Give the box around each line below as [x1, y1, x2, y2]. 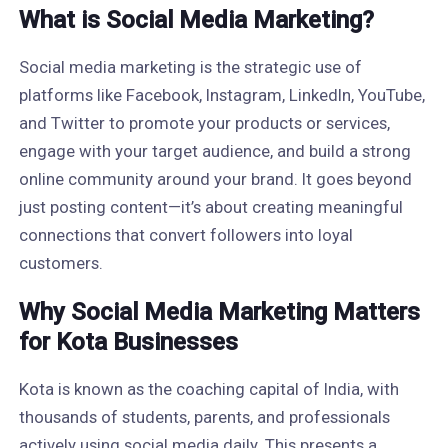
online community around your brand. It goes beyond [18, 169, 412, 189]
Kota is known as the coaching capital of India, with [18, 379, 399, 399]
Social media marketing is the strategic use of [18, 57, 362, 77]
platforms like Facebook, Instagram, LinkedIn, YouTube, [18, 85, 425, 105]
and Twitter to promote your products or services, [18, 113, 390, 133]
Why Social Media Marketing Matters [18, 298, 420, 326]
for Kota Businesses [18, 328, 238, 356]
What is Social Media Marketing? [18, 6, 374, 34]
